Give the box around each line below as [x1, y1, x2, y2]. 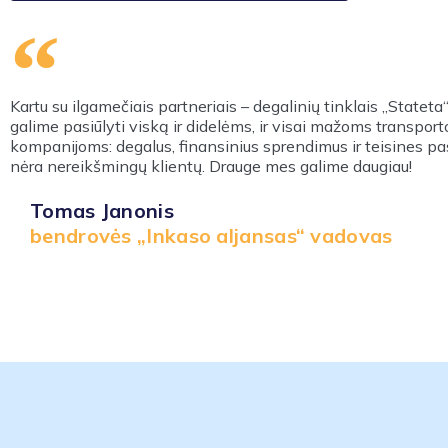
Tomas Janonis [30, 198, 174, 223]
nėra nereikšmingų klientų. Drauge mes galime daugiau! [10, 156, 412, 176]
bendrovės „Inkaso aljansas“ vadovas [30, 223, 393, 248]
